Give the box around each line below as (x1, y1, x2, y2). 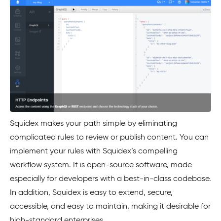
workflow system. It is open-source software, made (10, 161, 192, 170)
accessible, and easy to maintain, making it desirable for (10, 203, 211, 211)
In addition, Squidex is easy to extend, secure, (10, 189, 173, 197)
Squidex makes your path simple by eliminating (10, 120, 177, 128)
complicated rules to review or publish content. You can (10, 134, 209, 142)
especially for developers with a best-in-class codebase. (10, 175, 211, 184)
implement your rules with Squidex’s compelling (10, 147, 178, 156)
